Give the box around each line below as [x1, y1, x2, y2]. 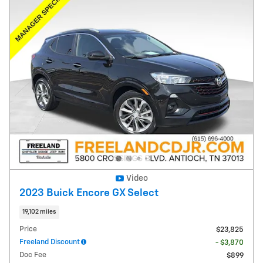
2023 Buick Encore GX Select [19, 187, 159, 198]
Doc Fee [19, 251, 46, 259]
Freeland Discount [19, 238, 80, 247]
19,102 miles [22, 208, 56, 215]
